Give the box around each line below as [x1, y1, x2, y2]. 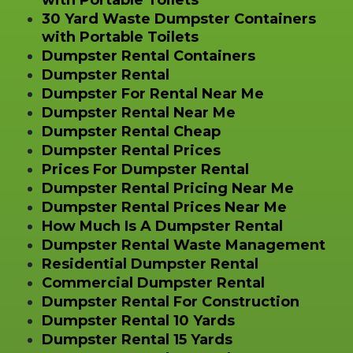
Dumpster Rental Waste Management [41, 236, 325, 254]
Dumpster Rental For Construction [41, 292, 299, 310]
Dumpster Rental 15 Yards [41, 330, 232, 348]
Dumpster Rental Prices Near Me [41, 198, 287, 216]
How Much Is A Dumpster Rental [41, 217, 283, 235]
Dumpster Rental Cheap [41, 122, 221, 140]
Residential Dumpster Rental [41, 255, 258, 273]
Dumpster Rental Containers [41, 46, 255, 65]
